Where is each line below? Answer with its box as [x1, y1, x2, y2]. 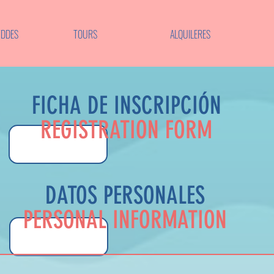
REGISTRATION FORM [40, 116, 212, 144]
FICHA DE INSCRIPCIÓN [31, 91, 221, 120]
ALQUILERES [169, 27, 210, 42]
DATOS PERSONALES [45, 181, 205, 210]
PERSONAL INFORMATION [23, 206, 227, 234]
